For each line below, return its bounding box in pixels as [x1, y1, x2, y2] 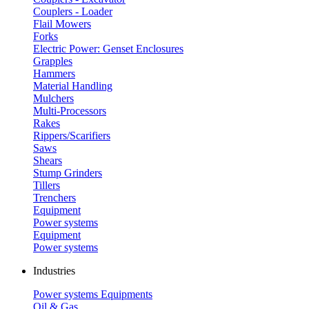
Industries [33, 265, 75, 277]
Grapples [33, 55, 72, 67]
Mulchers [33, 92, 74, 104]
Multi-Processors [33, 105, 106, 117]
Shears [33, 154, 62, 166]
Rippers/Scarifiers [33, 130, 110, 141]
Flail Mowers [33, 18, 91, 30]
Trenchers [33, 192, 76, 203]
